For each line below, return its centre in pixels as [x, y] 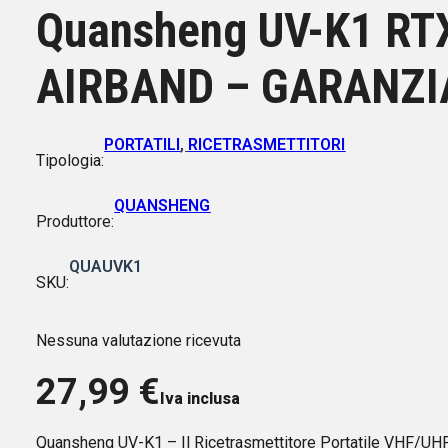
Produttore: [75, 221]
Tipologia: [70, 160]
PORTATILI [142, 144]
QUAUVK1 [106, 266]
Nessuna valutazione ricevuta [139, 340]
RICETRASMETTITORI [267, 144]
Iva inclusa [200, 399]
